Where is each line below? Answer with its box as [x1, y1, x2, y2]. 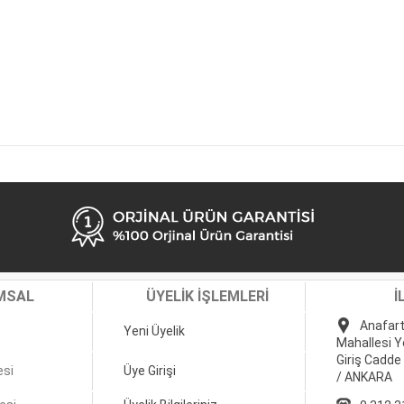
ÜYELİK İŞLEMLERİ [146, 288, 269, 305]
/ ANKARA [336, 370, 392, 384]
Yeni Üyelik [124, 324, 185, 338]
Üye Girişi [124, 363, 176, 378]
